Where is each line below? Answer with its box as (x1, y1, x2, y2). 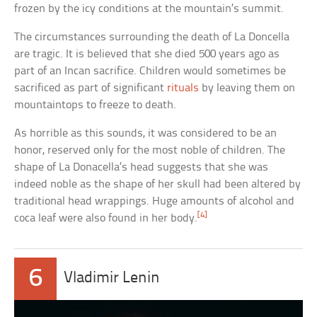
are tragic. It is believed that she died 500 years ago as (14, 47, 280, 60)
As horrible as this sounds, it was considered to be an (14, 127, 277, 139)
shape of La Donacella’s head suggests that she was (14, 161, 269, 173)
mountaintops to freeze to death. (14, 98, 177, 111)
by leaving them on (199, 81, 296, 94)
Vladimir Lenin (64, 270, 161, 287)
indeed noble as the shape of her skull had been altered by (14, 178, 301, 190)
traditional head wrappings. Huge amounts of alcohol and (14, 195, 295, 207)
